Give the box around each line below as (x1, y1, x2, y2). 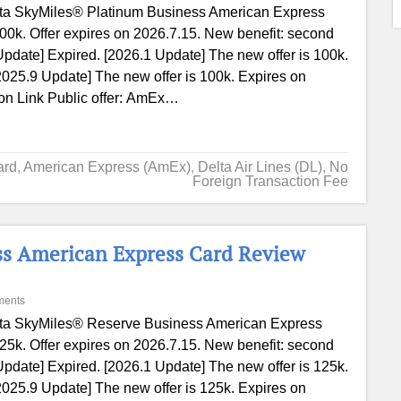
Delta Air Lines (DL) (197, 159, 322, 175)
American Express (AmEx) (22, 159, 191, 175)
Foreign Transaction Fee (192, 174, 348, 189)
